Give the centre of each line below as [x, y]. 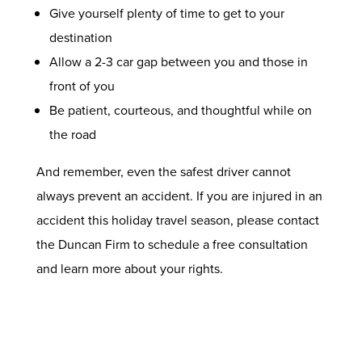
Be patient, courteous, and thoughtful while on [180, 111]
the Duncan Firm [83, 245]
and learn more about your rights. [129, 269]
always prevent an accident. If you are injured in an [179, 196]
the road [72, 135]
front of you [82, 86]
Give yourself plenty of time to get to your [166, 14]
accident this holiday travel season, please [156, 221]
